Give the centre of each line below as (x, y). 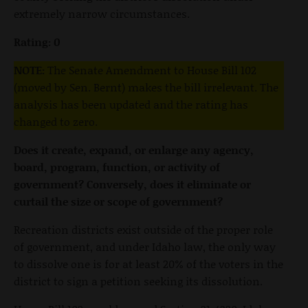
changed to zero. (56, 122)
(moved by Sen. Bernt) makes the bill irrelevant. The (146, 87)
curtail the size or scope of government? (118, 201)
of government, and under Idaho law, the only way (145, 247)
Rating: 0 (37, 42)
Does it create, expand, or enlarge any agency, (134, 150)
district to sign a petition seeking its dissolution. (138, 281)
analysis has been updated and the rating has (131, 104)
